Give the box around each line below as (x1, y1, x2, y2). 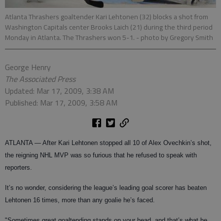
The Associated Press (5, 73, 75, 85)
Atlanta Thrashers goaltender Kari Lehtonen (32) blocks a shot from (5, 11, 208, 23)
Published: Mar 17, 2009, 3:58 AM (5, 97, 117, 109)
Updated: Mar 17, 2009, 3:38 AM (5, 85, 114, 97)
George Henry (5, 61, 51, 74)
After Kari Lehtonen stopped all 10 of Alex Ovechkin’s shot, (41, 139, 212, 147)
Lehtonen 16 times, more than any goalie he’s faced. (5, 196, 155, 204)
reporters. (5, 164, 32, 172)
